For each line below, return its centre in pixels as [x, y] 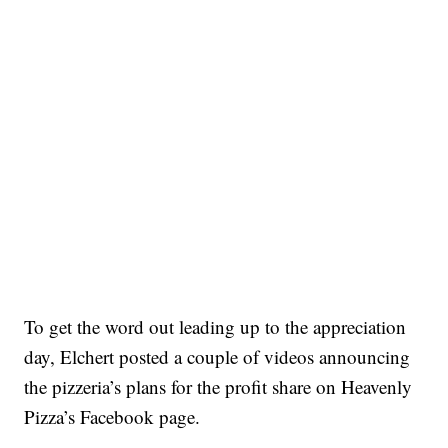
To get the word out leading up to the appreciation [215, 327]
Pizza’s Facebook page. [112, 417]
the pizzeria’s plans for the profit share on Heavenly [218, 387]
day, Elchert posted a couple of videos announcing [217, 357]
